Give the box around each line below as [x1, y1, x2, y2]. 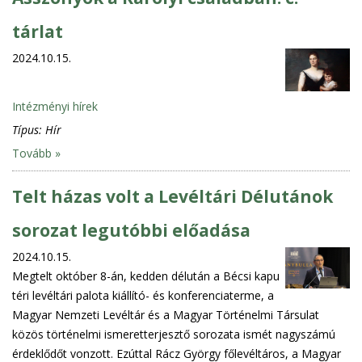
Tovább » [12, 145, 61, 161]
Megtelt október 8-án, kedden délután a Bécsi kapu [12, 267, 280, 284]
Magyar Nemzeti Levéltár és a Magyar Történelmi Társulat [12, 306, 319, 322]
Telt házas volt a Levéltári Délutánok [12, 184, 333, 208]
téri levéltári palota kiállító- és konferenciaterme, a [12, 287, 274, 303]
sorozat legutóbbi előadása [12, 218, 250, 242]
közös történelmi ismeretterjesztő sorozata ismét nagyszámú [12, 326, 335, 342]
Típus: [12, 121, 45, 137]
